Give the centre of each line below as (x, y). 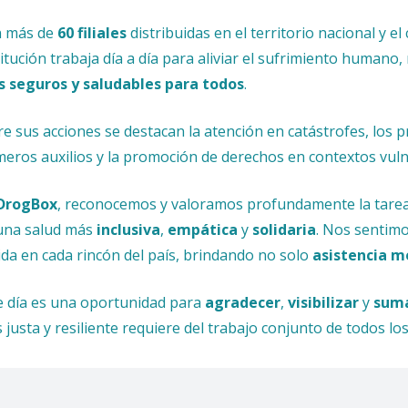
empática (204, 230)
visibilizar (325, 303)
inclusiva (128, 230)
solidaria (284, 230)
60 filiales (92, 33)
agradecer (243, 303)
